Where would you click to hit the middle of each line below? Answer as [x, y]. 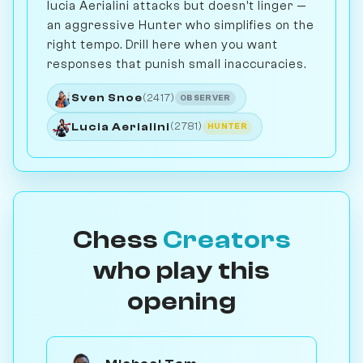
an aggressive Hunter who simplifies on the [181, 26]
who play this [181, 271]
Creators [226, 240]
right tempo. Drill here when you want [162, 45]
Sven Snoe [107, 98]
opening [181, 302]
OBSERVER [205, 98]
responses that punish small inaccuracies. [177, 64]
